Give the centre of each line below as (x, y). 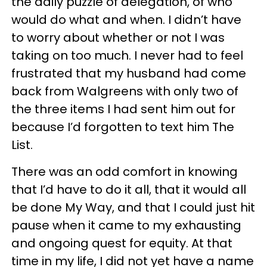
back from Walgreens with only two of (125, 91)
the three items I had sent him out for (123, 109)
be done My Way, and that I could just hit (133, 207)
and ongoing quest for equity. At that (122, 243)
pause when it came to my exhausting (126, 225)
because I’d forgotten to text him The (123, 127)
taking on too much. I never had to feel (127, 55)
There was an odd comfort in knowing (125, 172)
